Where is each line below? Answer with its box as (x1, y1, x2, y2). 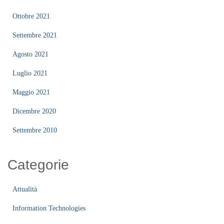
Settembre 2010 (12, 126, 57, 134)
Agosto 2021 (12, 50, 48, 58)
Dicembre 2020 (12, 107, 56, 115)
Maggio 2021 (12, 88, 50, 96)
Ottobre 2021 (12, 12, 50, 20)
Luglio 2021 (12, 69, 47, 77)
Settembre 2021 (12, 31, 57, 39)
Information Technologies (12, 204, 85, 212)
